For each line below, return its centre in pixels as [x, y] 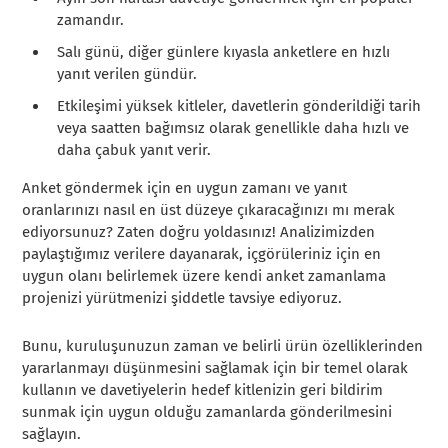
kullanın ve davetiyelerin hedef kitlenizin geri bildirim [203, 389]
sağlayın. [52, 433]
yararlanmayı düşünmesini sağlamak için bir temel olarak [215, 367]
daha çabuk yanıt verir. [134, 149]
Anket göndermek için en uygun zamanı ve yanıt [185, 187]
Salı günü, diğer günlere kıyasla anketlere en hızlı [224, 51]
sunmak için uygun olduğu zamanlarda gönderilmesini [207, 411]
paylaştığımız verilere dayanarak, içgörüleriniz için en [202, 253]
